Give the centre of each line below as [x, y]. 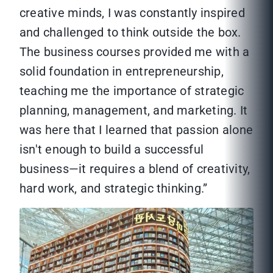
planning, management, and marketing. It [134, 110]
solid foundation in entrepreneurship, [122, 71]
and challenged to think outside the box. [130, 32]
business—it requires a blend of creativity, [135, 168]
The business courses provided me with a [135, 51]
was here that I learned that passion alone [136, 129]
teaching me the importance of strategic [132, 90]
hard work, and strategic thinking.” [114, 188]
